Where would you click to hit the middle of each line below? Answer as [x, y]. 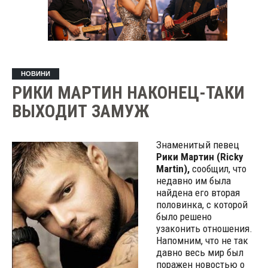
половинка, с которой [202, 205]
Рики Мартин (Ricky [200, 157]
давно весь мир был [200, 252]
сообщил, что [218, 169]
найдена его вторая [198, 193]
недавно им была [193, 181]
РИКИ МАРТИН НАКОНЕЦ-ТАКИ [128, 93]
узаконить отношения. [204, 229]
